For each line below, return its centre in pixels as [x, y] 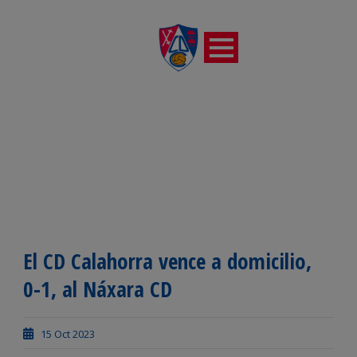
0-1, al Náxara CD [98, 289]
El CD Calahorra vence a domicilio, [167, 261]
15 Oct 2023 [68, 334]
